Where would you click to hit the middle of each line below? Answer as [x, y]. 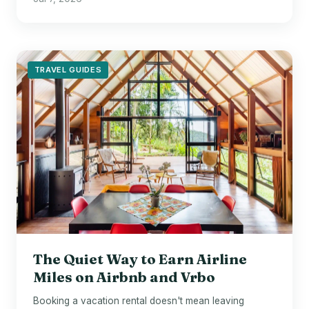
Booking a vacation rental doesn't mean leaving [139, 300]
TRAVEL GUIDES [68, 69]
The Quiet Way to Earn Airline [140, 259]
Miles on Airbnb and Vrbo [124, 277]
